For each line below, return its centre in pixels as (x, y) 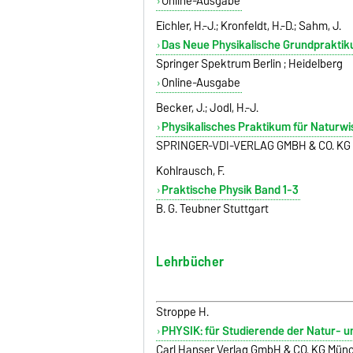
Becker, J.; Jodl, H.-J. (208, 108)
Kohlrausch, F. (191, 171)
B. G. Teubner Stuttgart (213, 208)
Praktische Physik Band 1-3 (230, 190)
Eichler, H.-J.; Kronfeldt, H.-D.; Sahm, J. (249, 26)
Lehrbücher (190, 261)
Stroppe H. (183, 312)
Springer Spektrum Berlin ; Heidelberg (250, 63)
